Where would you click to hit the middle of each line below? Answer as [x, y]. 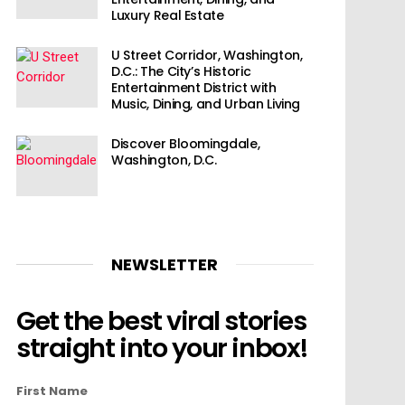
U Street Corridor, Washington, [207, 55]
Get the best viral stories [161, 321]
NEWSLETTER [165, 264]
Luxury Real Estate [168, 15]
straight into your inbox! [162, 348]
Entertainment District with [194, 87]
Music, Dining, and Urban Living [206, 104]
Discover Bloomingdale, [186, 143]
